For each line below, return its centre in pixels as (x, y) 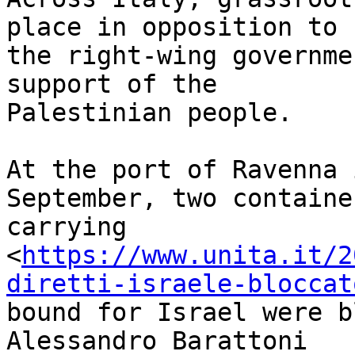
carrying (74, 227)
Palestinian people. (149, 113)
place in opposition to (179, 27)
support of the (119, 84)
